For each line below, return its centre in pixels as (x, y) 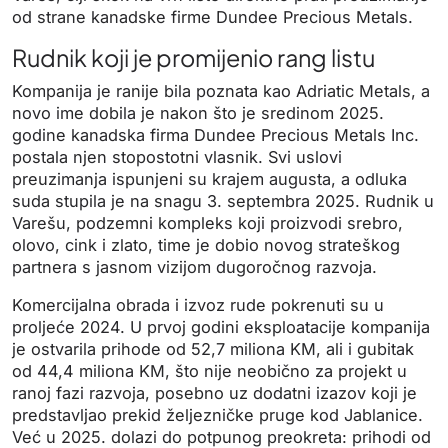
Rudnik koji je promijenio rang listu (193, 57)
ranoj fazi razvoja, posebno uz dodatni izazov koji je (214, 392)
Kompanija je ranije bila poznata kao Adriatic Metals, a (221, 90)
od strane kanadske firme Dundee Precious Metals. (212, 16)
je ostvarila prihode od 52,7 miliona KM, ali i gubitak (213, 348)
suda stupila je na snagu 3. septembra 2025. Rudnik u (223, 200)
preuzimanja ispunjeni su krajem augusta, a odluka (209, 178)
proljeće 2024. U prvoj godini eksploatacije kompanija (221, 326)
